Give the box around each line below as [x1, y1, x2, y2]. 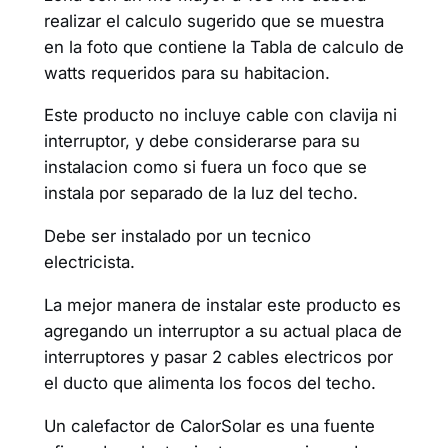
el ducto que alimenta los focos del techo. [43, 373, 376, 394]
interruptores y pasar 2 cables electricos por [43, 347, 393, 368]
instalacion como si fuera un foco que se [43, 157, 367, 178]
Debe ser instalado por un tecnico [43, 226, 311, 247]
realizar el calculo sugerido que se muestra [43, 10, 384, 31]
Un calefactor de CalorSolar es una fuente [43, 415, 375, 436]
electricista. [43, 252, 135, 273]
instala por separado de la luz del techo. [43, 183, 358, 204]
